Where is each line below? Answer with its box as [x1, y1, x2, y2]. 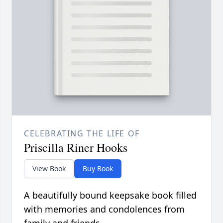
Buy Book [83, 164, 113, 174]
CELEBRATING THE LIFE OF [24, 128, 140, 139]
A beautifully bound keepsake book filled [24, 189, 197, 202]
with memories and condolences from [24, 203, 185, 216]
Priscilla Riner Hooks [24, 139, 127, 156]
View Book [32, 164, 66, 174]
